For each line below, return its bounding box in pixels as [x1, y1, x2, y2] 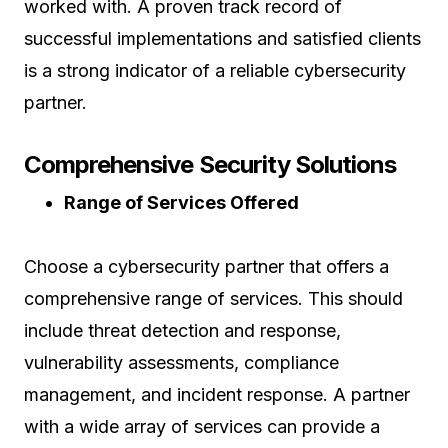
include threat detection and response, [24, 320, 341, 341]
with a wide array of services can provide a [24, 416, 380, 437]
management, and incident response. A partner [24, 384, 410, 405]
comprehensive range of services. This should [24, 288, 403, 309]
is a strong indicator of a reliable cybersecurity [24, 60, 406, 81]
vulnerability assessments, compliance [24, 352, 339, 373]
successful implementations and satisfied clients [24, 28, 421, 49]
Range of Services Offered [64, 192, 299, 213]
